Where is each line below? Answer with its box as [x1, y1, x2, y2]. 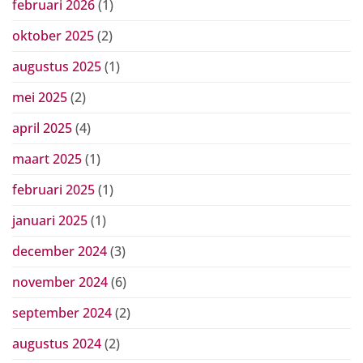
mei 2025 [12, 88, 67, 106]
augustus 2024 [12, 334, 101, 352]
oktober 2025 [12, 26, 94, 45]
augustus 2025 [12, 57, 101, 75]
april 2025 [12, 118, 72, 137]
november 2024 [12, 272, 108, 291]
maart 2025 [12, 149, 82, 168]
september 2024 [12, 303, 112, 322]
